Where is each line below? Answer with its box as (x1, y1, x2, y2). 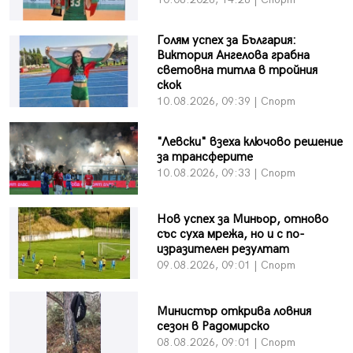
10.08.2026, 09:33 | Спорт (156, 166, 295, 180)
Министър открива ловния (156, 303, 311, 319)
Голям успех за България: (156, 33, 296, 49)
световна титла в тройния (156, 63, 318, 79)
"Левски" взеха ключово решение (156, 135, 343, 150)
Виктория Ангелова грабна (156, 48, 310, 64)
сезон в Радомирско (156, 318, 269, 334)
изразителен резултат (156, 242, 289, 258)
